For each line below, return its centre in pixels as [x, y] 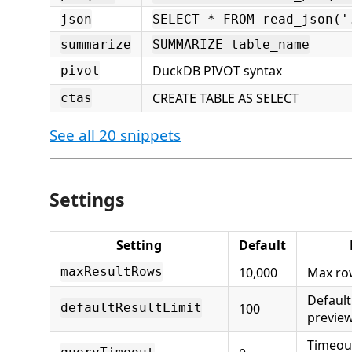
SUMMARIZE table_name [231, 44]
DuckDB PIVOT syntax [217, 71]
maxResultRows [112, 272]
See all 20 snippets [115, 135]
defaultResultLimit [131, 308]
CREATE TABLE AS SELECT [225, 98]
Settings [87, 199]
